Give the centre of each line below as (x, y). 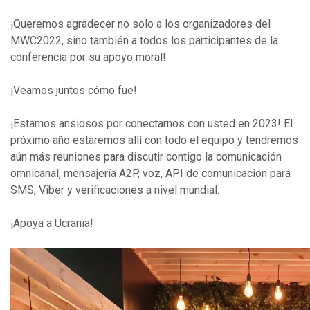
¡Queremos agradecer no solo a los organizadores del (140, 24)
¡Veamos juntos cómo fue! (74, 90)
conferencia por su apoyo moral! (88, 57)
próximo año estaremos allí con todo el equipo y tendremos (154, 140)
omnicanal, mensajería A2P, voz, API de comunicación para (151, 173)
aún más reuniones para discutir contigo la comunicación (146, 157)
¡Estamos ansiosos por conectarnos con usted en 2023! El (152, 124)
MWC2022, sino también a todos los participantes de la (144, 40)
